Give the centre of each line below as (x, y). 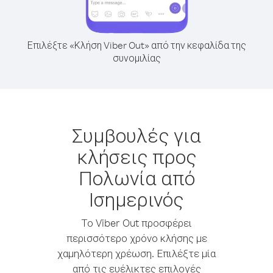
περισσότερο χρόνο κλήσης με (136, 238)
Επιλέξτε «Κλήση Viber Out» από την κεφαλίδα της (136, 45)
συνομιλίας (136, 58)
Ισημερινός (136, 199)
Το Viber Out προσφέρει (136, 223)
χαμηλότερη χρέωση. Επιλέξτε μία (136, 253)
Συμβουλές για (136, 135)
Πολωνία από (136, 178)
